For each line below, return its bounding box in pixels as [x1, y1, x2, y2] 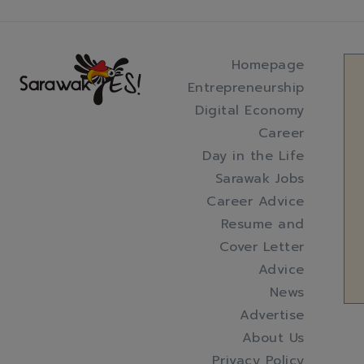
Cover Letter [219, 236, 305, 257]
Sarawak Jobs [214, 168, 305, 188]
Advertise [240, 305, 305, 325]
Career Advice [206, 191, 305, 211]
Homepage [231, 54, 305, 75]
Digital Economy [195, 100, 305, 120]
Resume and [220, 214, 305, 234]
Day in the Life [202, 145, 305, 166]
